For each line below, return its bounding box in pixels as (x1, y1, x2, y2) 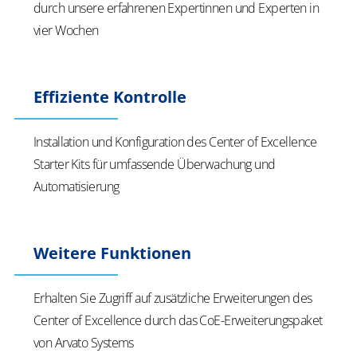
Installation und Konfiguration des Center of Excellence (33, 133, 317, 151)
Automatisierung (33, 178, 120, 195)
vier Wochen (33, 22, 99, 39)
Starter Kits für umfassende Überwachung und (33, 155, 276, 173)
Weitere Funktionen (33, 242, 191, 264)
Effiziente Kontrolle (33, 86, 186, 108)
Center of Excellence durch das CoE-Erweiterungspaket (33, 312, 323, 329)
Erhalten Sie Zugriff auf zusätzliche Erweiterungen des (33, 289, 312, 307)
